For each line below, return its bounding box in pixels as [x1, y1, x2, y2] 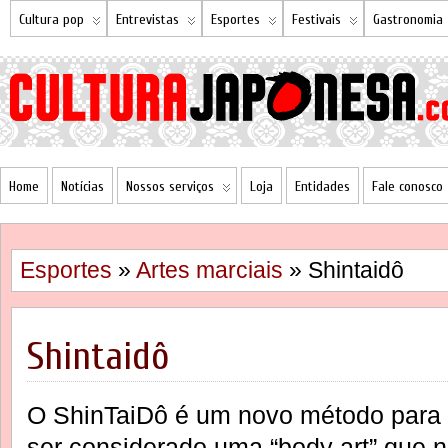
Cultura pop [19, 11, 84, 28]
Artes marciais [136, 257, 283, 283]
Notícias [61, 178, 104, 195]
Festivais [292, 11, 341, 28]
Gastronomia [373, 11, 443, 28]
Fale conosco [372, 178, 443, 195]
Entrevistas [116, 11, 179, 28]
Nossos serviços [126, 178, 214, 195]
